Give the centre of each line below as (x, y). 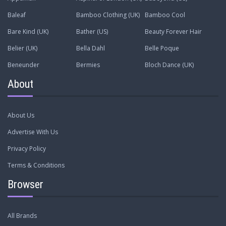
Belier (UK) (22, 48)
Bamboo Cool (165, 15)
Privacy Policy (27, 149)
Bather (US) (92, 32)
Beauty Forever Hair (173, 32)
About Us (21, 116)
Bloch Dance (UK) (169, 65)
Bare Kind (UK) (28, 32)
